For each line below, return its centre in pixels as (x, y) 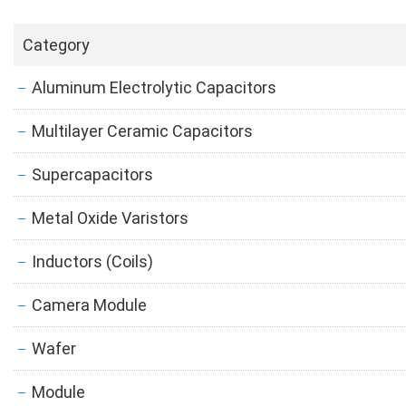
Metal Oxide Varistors (110, 218)
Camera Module (89, 305)
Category (56, 45)
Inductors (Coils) (92, 261)
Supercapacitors (92, 174)
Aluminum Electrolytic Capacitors (154, 87)
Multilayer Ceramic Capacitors (142, 131)
